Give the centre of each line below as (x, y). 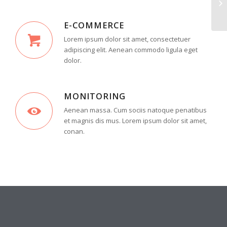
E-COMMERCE (94, 25)
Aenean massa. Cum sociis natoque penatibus (135, 110)
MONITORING (95, 96)
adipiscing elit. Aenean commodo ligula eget (131, 49)
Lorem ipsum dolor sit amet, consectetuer (127, 39)
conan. (74, 131)
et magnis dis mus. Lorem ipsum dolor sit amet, (135, 120)
